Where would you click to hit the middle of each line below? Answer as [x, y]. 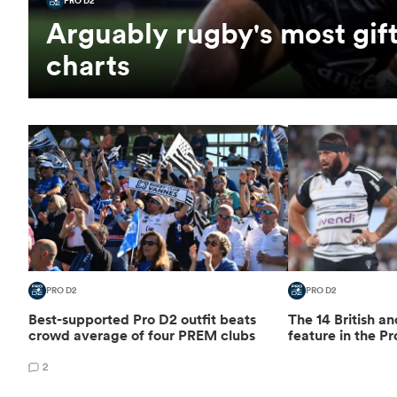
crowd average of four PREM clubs [142, 335]
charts [88, 65]
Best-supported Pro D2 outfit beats [142, 319]
